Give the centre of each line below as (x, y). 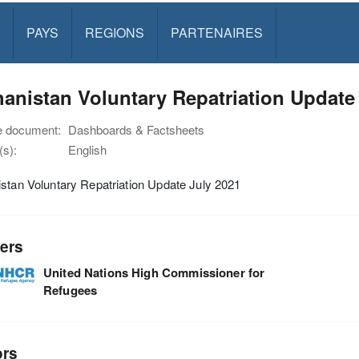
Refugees (70, 290)
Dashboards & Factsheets (136, 129)
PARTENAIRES (216, 32)
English (87, 149)
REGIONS (114, 32)
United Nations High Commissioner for (154, 272)
